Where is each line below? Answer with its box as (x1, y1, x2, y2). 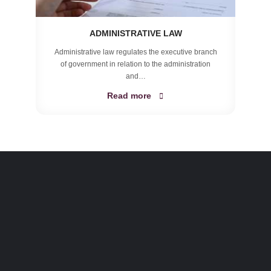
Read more (106, 91, 151, 100)
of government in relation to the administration (60, 60, 211, 68)
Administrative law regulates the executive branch (54, 48, 217, 56)
